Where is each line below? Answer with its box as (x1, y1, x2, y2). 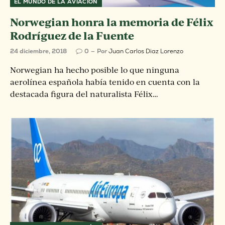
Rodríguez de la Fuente (10, 28, 134, 43)
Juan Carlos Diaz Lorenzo (108, 47, 183, 55)
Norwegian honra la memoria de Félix (10, 14, 213, 29)
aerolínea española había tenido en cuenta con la (10, 76, 200, 87)
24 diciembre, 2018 (10, 47, 67, 55)
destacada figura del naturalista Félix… (10, 88, 158, 99)
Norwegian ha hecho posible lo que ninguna (10, 64, 179, 75)
